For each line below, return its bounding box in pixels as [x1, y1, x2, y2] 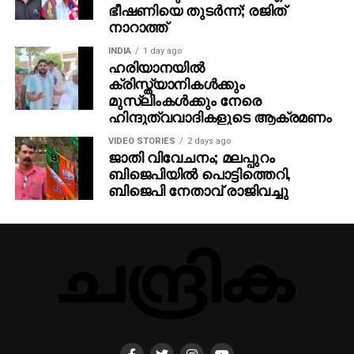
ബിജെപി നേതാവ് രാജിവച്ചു [107, 179, 288, 200]
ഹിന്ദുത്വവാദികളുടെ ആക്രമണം [107, 105, 332, 126]
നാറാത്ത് [107, 15, 168, 36]
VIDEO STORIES [107, 135, 175, 146]
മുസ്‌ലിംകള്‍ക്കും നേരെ [107, 88, 262, 110]
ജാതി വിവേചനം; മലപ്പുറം [107, 145, 275, 167]
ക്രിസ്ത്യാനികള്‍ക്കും [107, 72, 246, 93]
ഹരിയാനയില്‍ [107, 55, 205, 77]
